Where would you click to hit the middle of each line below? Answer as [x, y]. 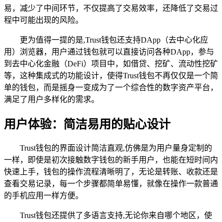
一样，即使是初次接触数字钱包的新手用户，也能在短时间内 [111, 160]
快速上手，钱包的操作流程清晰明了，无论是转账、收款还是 [111, 172]
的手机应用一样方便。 [44, 196]
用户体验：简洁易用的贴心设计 [87, 124]
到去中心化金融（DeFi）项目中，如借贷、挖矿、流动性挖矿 [111, 63]
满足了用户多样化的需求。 [52, 99]
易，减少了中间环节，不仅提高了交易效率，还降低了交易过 [111, 8]
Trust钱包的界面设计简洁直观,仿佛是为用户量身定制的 [116, 148]
